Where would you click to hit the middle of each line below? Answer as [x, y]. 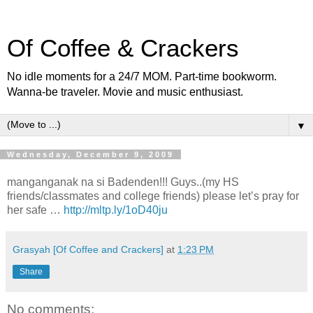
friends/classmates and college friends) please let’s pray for [153, 196]
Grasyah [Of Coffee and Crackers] [88, 249]
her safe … [35, 210]
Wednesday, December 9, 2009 [90, 154]
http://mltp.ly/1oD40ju [116, 210]
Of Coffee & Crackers [123, 48]
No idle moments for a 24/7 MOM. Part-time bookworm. [142, 77]
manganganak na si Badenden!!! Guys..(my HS [123, 182]
